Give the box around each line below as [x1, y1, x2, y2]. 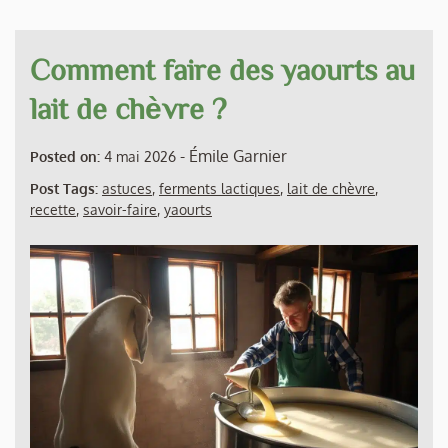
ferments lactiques [159, 179, 280, 197]
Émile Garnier [189, 145, 287, 166]
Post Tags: [30, 179, 102, 197]
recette [30, 200, 76, 218]
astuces [102, 179, 152, 197]
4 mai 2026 [104, 147, 176, 165]
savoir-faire [83, 200, 157, 218]
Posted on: [30, 147, 100, 165]
